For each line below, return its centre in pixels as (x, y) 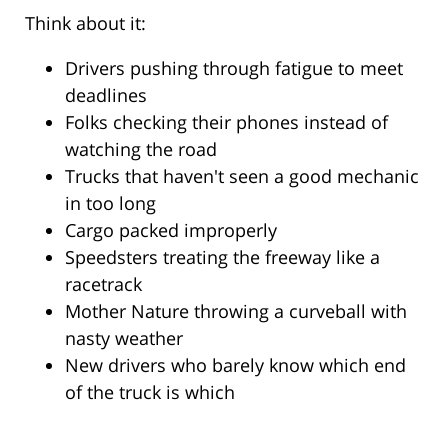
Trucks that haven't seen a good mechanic (242, 176)
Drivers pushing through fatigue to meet (234, 68)
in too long (110, 203)
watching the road (141, 149)
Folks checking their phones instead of (226, 122)
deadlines (106, 95)
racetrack (103, 284)
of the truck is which (150, 392)
